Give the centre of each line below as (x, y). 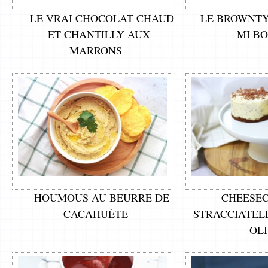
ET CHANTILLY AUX (99, 34)
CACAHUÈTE (96, 213)
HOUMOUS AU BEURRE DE (102, 197)
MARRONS (96, 50)
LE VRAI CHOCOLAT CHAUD (102, 18)
